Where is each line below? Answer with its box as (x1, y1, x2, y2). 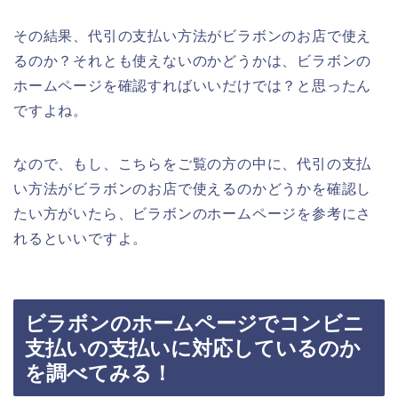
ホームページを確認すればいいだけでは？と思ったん (13, 77, 372, 93)
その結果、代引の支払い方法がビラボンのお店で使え (13, 28, 372, 44)
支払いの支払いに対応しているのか (25, 337, 361, 361)
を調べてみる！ (25, 362, 172, 386)
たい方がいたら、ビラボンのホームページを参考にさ (13, 205, 372, 221)
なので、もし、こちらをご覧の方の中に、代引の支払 (13, 155, 372, 171)
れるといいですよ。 (13, 230, 148, 246)
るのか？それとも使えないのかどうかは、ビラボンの (13, 52, 372, 68)
